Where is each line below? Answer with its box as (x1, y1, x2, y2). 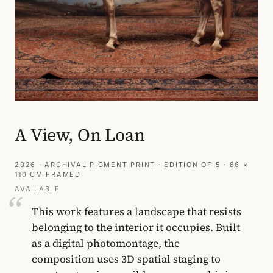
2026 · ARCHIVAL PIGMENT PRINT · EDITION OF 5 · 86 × (15, 160, 249, 169)
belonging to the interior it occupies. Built (32, 220, 240, 235)
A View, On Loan (15, 123, 145, 147)
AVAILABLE (15, 185, 60, 194)
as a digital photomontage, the (32, 236, 180, 251)
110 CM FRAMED (15, 170, 81, 179)
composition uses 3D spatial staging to (32, 252, 221, 267)
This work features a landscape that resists (32, 204, 241, 219)
